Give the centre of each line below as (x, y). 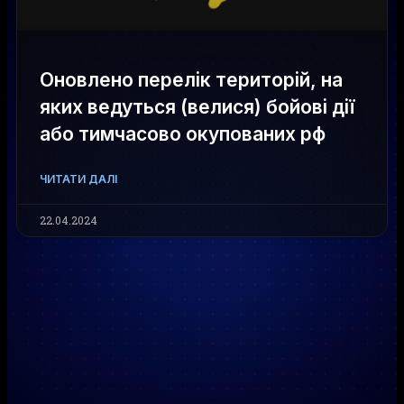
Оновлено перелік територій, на (191, 80)
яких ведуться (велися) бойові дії (197, 107)
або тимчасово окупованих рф (183, 134)
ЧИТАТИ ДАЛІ (78, 179)
